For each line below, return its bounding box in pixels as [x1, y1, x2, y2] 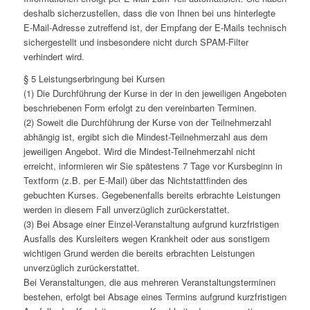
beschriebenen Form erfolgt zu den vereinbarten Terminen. [23, 101, 257, 115]
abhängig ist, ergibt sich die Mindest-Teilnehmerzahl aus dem [23, 130, 268, 144]
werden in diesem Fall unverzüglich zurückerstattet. [23, 203, 230, 217]
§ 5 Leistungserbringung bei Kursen [23, 72, 165, 86]
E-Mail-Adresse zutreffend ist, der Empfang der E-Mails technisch [23, 21, 286, 35]
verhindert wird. [23, 50, 84, 64]
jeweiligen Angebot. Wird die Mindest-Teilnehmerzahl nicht [23, 145, 255, 158]
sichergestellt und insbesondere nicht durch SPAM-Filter [23, 35, 248, 49]
